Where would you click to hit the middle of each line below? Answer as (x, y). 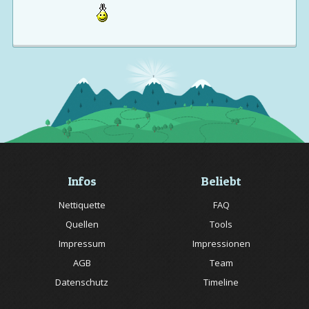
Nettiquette (82, 205)
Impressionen (221, 244)
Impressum (82, 244)
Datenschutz (82, 282)
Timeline (221, 282)
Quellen (82, 225)
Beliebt (221, 181)
